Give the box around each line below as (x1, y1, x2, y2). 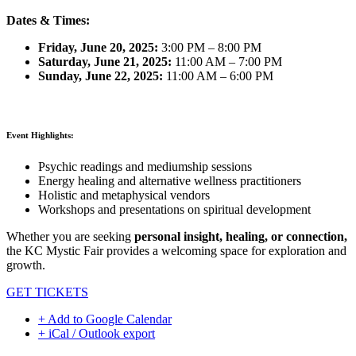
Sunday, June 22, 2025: (38, 69, 163, 83)
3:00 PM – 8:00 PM (158, 41, 261, 55)
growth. (6, 258, 45, 273)
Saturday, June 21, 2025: (38, 55, 172, 69)
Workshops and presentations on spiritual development (38, 203, 311, 217)
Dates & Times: (6, 14, 90, 28)
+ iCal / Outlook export (38, 327, 155, 341)
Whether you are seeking (6, 230, 134, 244)
